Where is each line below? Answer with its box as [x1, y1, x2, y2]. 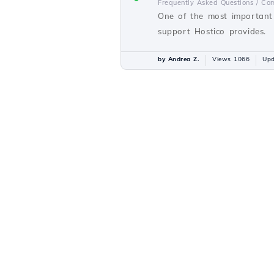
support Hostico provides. [158, 26, 267, 36]
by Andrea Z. [158, 55, 199, 63]
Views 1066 [212, 55, 250, 63]
